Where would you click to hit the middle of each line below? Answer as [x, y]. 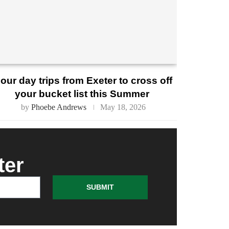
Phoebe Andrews [59, 107]
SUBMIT [100, 187]
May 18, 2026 [123, 107]
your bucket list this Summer [83, 94]
